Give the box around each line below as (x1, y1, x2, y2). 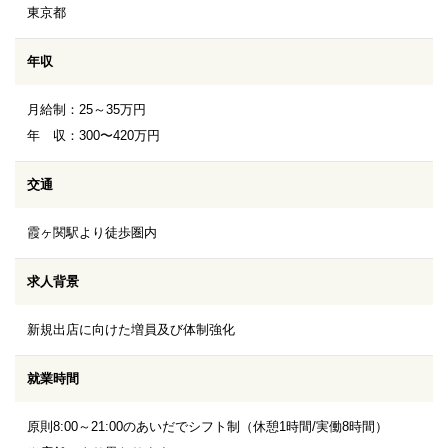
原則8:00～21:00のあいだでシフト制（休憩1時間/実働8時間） (27, 418, 388, 434)
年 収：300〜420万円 (27, 127, 160, 143)
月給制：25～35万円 (27, 101, 146, 117)
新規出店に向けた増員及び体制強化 (27, 321, 235, 337)
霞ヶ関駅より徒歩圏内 (27, 224, 157, 240)
